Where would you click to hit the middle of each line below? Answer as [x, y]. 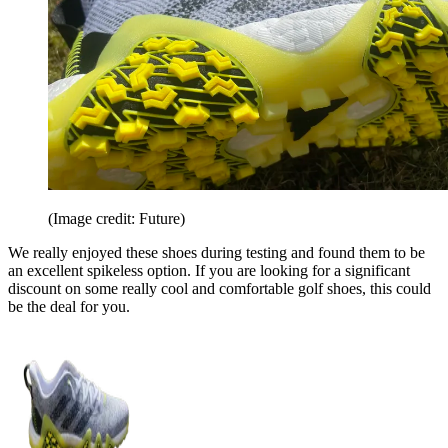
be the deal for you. [71, 306]
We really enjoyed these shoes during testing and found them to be [216, 252]
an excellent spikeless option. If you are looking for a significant [209, 270]
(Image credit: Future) [116, 218]
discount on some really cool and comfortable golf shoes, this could [219, 288]
